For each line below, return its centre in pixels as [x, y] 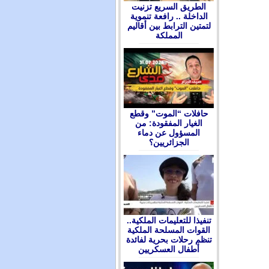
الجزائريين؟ [169, 142]
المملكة [169, 35]
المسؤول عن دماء [169, 133]
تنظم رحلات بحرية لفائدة [169, 240]
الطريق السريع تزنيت [169, 7]
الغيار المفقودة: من [169, 123]
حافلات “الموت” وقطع [169, 113]
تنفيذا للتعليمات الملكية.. [169, 220]
